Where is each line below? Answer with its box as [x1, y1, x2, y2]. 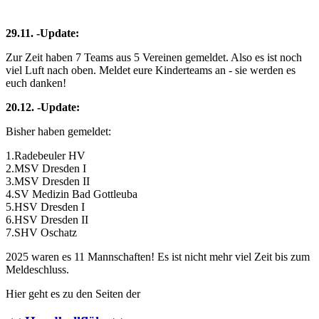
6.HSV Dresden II [6, 214, 88, 226]
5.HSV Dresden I [6, 201, 85, 214]
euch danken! [6, 77, 66, 90]
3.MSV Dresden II [6, 175, 90, 188]
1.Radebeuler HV [6, 150, 100, 162]
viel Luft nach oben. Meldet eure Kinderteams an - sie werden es [6, 64, 296, 77]
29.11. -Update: [6, 27, 79, 40]
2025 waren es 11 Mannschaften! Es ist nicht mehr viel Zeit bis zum [6, 251, 310, 263]
